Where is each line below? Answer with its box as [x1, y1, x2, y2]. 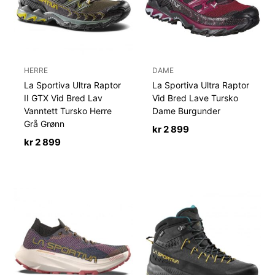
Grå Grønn [24, 118, 65, 130]
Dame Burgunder [152, 106, 221, 117]
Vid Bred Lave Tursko [152, 93, 239, 104]
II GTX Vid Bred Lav [24, 93, 103, 104]
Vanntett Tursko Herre [24, 106, 112, 117]
